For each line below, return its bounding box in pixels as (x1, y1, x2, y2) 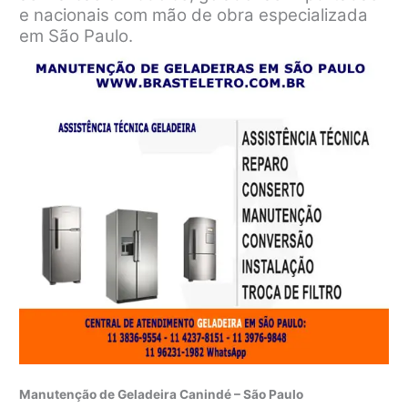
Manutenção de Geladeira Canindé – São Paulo (19, 387, 304, 403)
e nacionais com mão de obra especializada (19, 4, 369, 25)
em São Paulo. (19, 25, 134, 46)
